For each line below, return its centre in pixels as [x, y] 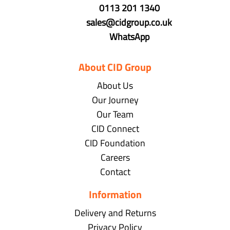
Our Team [115, 114]
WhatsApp [129, 37]
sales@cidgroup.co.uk [129, 23]
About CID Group [115, 67]
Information [115, 195]
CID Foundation [115, 143]
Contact [115, 172]
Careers [115, 158]
